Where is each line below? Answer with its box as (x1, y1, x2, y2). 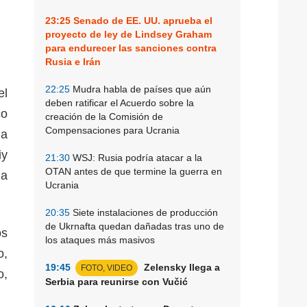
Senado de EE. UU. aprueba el (71, 14, 212, 26)
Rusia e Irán (45, 56, 101, 67)
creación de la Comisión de (45, 110, 163, 122)
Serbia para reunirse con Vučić (45, 275, 188, 287)
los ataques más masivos (45, 234, 155, 245)
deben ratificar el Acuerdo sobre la (45, 97, 194, 108)
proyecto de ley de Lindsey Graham (45, 28, 212, 40)
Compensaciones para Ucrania (45, 124, 180, 136)
